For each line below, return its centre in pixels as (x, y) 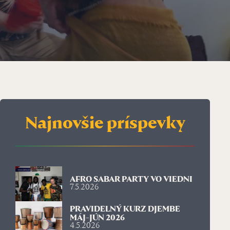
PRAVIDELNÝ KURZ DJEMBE (125, 210)
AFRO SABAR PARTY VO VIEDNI (131, 180)
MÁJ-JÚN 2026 (97, 219)
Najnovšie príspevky (105, 124)
